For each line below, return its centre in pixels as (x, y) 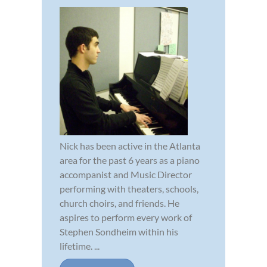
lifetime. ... (80, 246)
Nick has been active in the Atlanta (130, 146)
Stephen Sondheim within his (119, 232)
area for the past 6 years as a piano (130, 160)
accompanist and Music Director (126, 175)
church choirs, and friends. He (119, 203)
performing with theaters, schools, (129, 189)
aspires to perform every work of (126, 218)
